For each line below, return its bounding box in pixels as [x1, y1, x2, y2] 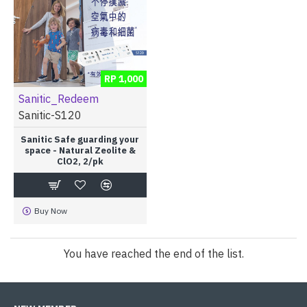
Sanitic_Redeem [19, 91, 99, 106]
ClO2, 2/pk [56, 155, 103, 167]
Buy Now [34, 205, 67, 216]
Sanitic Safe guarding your [21, 133, 140, 145]
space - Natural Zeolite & [24, 144, 136, 156]
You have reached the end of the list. [63, 246, 244, 260]
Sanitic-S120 [19, 108, 82, 122]
